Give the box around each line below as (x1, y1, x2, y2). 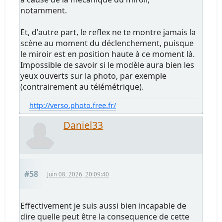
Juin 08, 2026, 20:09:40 (47, 170, 110, 178)
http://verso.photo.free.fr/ (29, 101, 116, 111)
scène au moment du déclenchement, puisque (20, 38, 194, 49)
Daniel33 (63, 118, 104, 132)
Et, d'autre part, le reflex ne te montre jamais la (20, 27, 196, 38)
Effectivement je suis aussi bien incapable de (20, 200, 187, 212)
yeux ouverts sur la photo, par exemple (20, 70, 167, 82)
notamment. (20, 5, 67, 16)
